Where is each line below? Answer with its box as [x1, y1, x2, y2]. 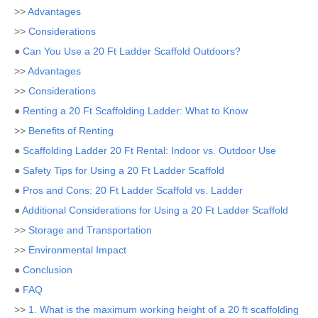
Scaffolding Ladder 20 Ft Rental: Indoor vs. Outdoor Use [23, 145, 276, 156]
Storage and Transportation [28, 224, 152, 236]
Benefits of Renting [28, 125, 114, 136]
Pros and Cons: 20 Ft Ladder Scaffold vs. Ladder [23, 185, 243, 196]
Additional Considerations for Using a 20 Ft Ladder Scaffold [22, 204, 288, 216]
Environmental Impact [28, 244, 126, 256]
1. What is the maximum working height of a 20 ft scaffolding [28, 304, 299, 315]
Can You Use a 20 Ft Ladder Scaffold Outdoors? [23, 45, 241, 57]
